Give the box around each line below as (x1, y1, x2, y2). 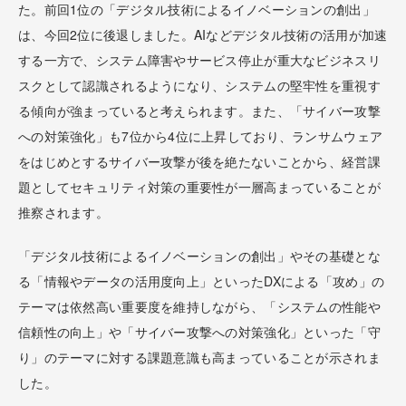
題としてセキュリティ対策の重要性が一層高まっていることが (18, 177, 381, 196)
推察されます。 (18, 202, 109, 221)
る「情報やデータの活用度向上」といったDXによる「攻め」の (18, 271, 385, 290)
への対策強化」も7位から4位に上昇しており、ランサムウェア (18, 126, 383, 145)
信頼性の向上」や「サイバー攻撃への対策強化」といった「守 (18, 322, 381, 341)
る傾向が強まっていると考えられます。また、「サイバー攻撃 (18, 101, 381, 120)
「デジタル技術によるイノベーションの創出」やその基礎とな (18, 246, 381, 265)
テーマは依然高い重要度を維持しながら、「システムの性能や (18, 296, 381, 315)
